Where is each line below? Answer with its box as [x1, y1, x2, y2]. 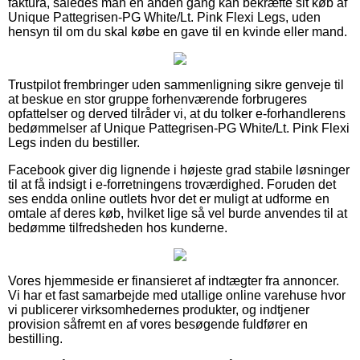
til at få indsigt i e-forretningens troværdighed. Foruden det [8, 177, 336, 191]
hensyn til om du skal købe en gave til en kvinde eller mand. [8, 24, 347, 39]
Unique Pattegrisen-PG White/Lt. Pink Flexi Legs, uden [8, 10, 321, 24]
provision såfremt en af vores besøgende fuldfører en [8, 317, 308, 331]
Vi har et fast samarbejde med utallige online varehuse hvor [8, 288, 346, 302]
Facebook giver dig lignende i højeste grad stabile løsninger [8, 162, 350, 177]
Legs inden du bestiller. [8, 135, 140, 149]
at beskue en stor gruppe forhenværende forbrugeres [8, 92, 307, 106]
